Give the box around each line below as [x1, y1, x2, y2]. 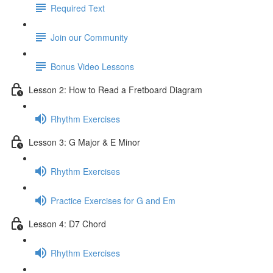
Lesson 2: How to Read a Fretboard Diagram [29, 83, 202, 96]
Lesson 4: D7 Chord [29, 217, 106, 230]
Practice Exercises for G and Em [51, 194, 175, 207]
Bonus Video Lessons [51, 60, 134, 73]
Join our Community [51, 30, 128, 43]
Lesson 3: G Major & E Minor [29, 135, 140, 148]
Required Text [51, 1, 105, 14]
